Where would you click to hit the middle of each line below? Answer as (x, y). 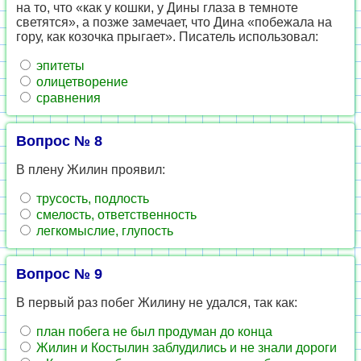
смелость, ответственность (115, 215)
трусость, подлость (91, 199)
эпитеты (59, 66)
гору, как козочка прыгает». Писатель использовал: (167, 37)
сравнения (67, 98)
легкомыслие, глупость (103, 231)
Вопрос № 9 (59, 274)
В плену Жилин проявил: (91, 170)
